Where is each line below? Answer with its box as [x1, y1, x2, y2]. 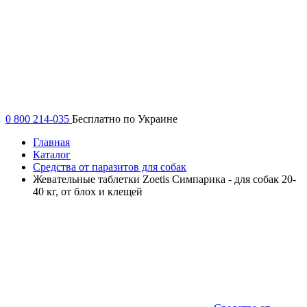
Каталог [33, 148, 71, 160]
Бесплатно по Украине [72, 112, 177, 125]
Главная [33, 136, 70, 148]
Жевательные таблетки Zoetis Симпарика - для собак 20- [33, 173, 296, 185]
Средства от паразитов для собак [33, 160, 186, 173]
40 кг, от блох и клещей [33, 185, 143, 197]
